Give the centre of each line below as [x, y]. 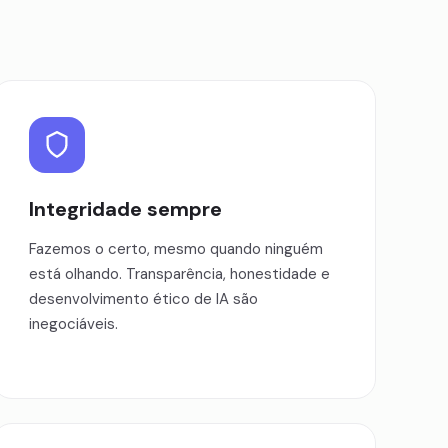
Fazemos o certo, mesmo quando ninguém [176, 249]
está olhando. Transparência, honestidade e [179, 274]
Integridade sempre [125, 209]
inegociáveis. [73, 324]
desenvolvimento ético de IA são [143, 299]
